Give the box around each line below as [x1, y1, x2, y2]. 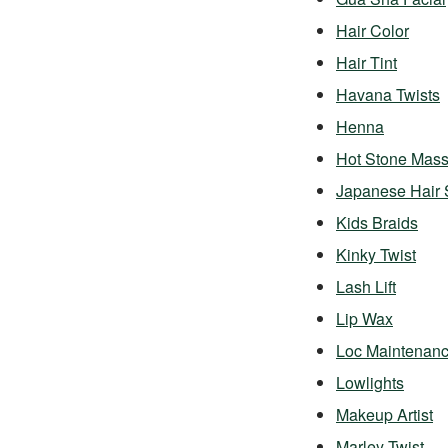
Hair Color [336, 19, 409, 42]
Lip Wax [336, 307, 393, 330]
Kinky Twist [336, 243, 416, 266]
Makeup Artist [336, 403, 433, 426]
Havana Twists [336, 83, 440, 106]
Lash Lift [336, 275, 396, 298]
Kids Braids [336, 211, 418, 234]
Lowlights [336, 371, 404, 394]
